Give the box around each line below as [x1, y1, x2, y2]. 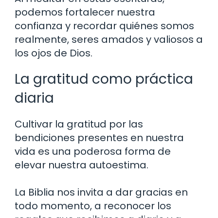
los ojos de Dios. [15, 46, 92, 60]
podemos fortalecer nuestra [15, 5, 155, 19]
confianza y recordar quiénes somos [15, 19, 194, 33]
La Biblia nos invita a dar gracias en [15, 185, 188, 200]
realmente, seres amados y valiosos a [15, 33, 203, 47]
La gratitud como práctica [15, 70, 193, 89]
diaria [15, 89, 54, 108]
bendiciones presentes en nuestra [15, 131, 184, 145]
